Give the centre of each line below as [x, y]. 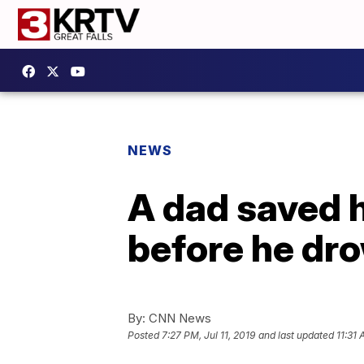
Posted [145, 336]
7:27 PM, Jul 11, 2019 [208, 336]
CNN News [178, 318]
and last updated [296, 336]
